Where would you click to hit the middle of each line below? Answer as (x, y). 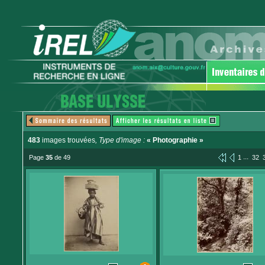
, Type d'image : (121, 140)
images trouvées (68, 140)
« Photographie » (175, 140)
